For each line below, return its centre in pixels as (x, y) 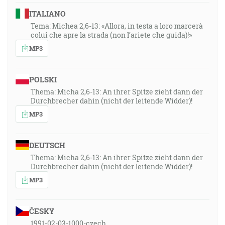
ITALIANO (47, 14)
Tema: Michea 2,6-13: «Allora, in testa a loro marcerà (117, 26)
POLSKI (43, 79)
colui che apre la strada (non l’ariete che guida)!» (111, 35)
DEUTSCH (47, 145)
